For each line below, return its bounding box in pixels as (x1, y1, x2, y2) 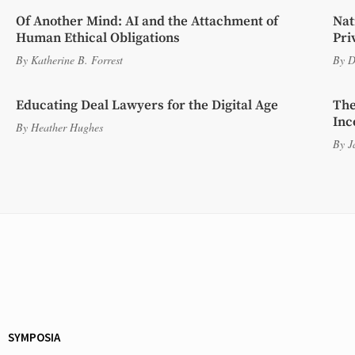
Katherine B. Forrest (31, 52, 123, 68)
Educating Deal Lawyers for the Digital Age (16, 97, 278, 115)
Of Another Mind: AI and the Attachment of (16, 13, 278, 31)
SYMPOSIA (8, 330, 60, 345)
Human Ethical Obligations (16, 29, 180, 48)
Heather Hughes (31, 120, 103, 136)
